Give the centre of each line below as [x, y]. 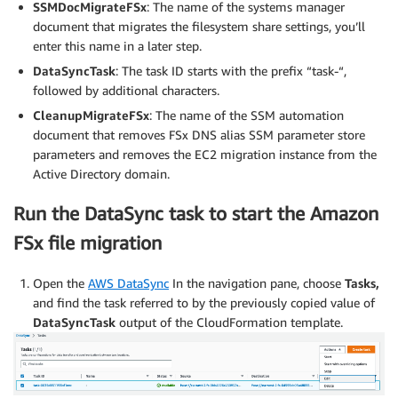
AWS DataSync [128, 283]
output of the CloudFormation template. [229, 322]
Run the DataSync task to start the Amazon [196, 214]
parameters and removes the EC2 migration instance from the [205, 154]
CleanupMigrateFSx [91, 115]
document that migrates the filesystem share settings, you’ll [199, 26]
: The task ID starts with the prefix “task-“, [231, 70]
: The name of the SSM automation [247, 115]
